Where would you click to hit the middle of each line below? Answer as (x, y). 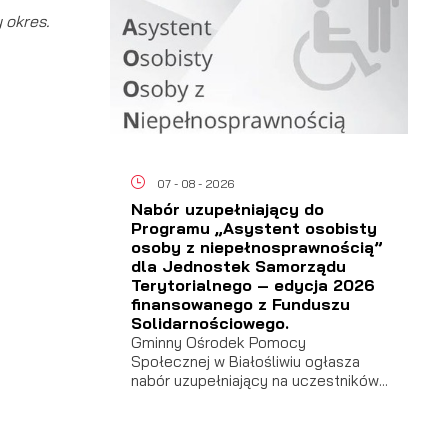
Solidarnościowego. (209, 323)
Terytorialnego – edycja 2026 (252, 285)
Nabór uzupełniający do (227, 209)
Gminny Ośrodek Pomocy (218, 343)
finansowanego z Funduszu (240, 304)
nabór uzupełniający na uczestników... (259, 381)
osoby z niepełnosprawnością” (256, 247)
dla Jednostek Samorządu (238, 266)
